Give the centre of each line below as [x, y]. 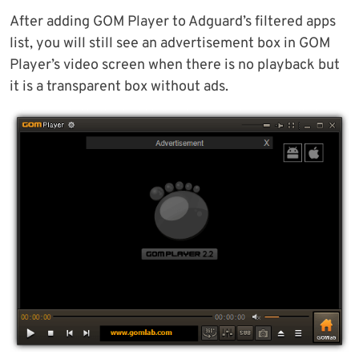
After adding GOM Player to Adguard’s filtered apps [173, 22]
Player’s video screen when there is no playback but [175, 65]
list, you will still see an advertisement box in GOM [170, 43]
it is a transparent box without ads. [119, 87]
